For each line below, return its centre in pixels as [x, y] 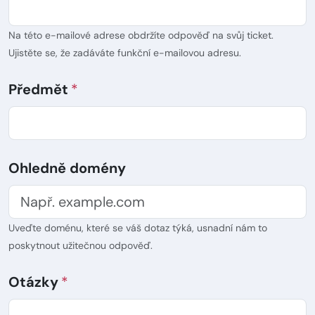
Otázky [33, 282]
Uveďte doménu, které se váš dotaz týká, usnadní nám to [138, 228]
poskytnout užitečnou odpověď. [81, 246]
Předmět [38, 90]
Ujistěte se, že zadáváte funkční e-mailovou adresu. [125, 53]
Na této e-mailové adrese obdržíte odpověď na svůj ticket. [141, 36]
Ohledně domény [67, 168]
